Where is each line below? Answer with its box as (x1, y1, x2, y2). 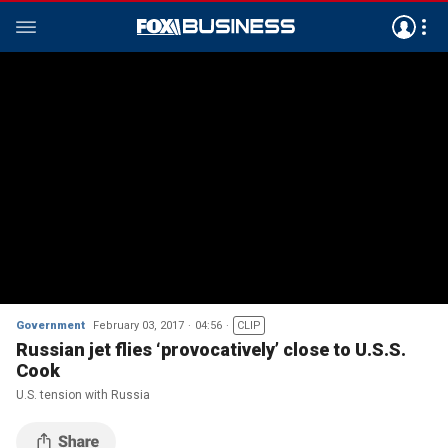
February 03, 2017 (93, 319, 184, 332)
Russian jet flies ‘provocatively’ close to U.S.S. (16, 339, 406, 360)
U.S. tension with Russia (16, 388, 150, 402)
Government (16, 319, 85, 332)
